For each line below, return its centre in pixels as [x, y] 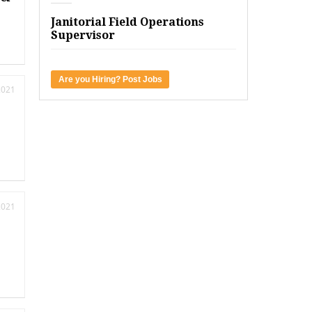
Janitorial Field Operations [127, 22]
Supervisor [83, 36]
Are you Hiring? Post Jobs [110, 80]
